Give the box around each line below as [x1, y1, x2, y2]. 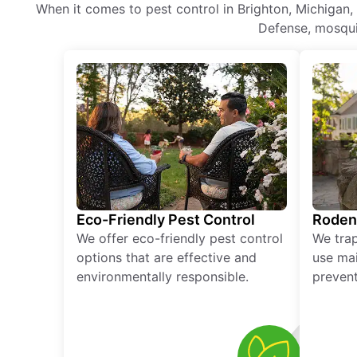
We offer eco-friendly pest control [76, 230, 283, 247]
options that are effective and [76, 249, 257, 266]
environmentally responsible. [76, 269, 249, 285]
